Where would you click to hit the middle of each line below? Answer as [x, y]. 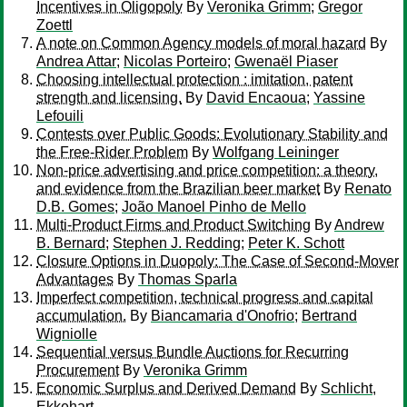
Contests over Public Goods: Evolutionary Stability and [212, 134]
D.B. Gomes [75, 207]
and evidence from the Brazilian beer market [178, 189]
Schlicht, [348, 388]
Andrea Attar [76, 61]
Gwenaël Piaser [286, 61]
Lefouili [60, 116]
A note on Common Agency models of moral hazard [201, 43]
